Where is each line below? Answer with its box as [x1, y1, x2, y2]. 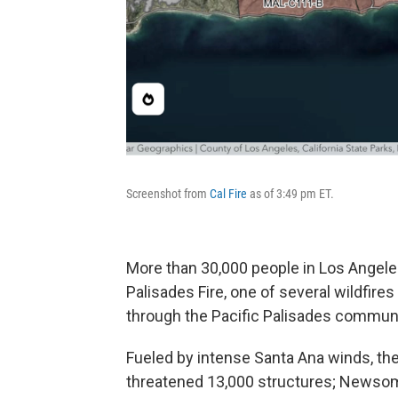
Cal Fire [210, 187, 250, 201]
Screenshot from [126, 187, 210, 201]
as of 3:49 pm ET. [250, 187, 334, 201]
